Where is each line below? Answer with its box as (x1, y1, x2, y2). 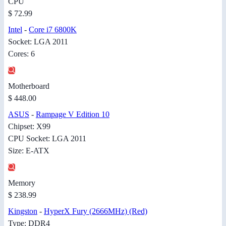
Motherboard (8, 82, 49, 91)
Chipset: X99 (8, 122, 50, 131)
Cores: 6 (8, 49, 35, 59)
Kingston (8, 207, 37, 216)
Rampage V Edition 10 (36, 110, 109, 119)
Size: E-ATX (8, 146, 49, 155)
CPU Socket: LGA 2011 (8, 134, 86, 143)
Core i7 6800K (29, 25, 77, 34)
